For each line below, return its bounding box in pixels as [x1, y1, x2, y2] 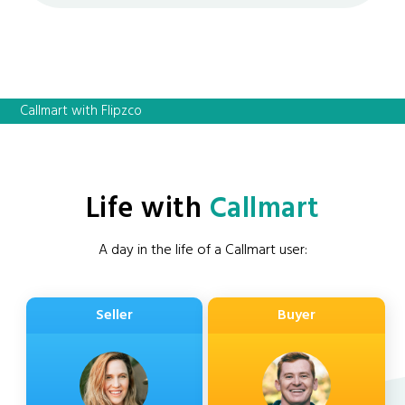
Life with [85, 185, 210, 232]
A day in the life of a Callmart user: [98, 239, 307, 263]
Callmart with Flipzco [20, 100, 143, 123]
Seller [95, 304, 133, 328]
